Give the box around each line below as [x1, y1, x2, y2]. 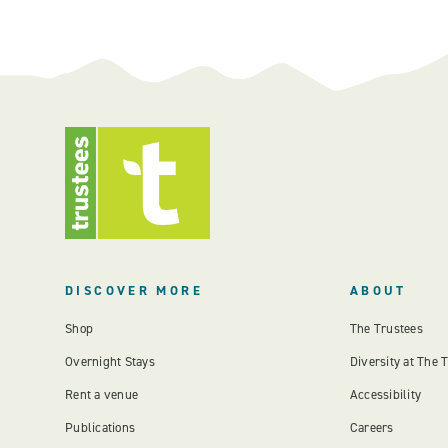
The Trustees [349, 320, 423, 337]
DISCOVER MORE [65, 282, 203, 299]
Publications [65, 419, 136, 436]
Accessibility [349, 386, 422, 403]
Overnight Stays [65, 353, 155, 370]
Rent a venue [65, 386, 139, 403]
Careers [349, 419, 394, 436]
